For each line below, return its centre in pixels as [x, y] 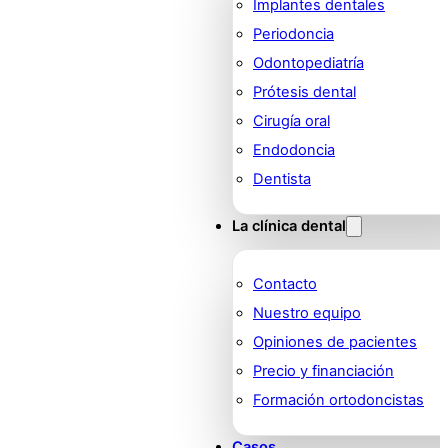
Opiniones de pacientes [335, 342]
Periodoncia [293, 34]
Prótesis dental [304, 92]
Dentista [282, 179]
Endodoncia [294, 150]
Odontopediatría [308, 63]
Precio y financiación [323, 371]
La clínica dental [289, 226]
